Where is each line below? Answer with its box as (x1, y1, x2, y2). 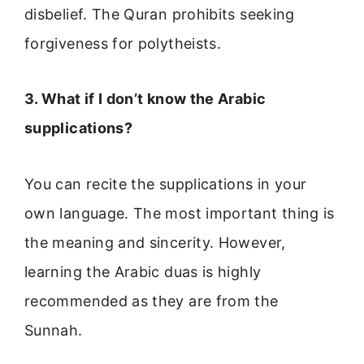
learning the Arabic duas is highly (24, 262, 262, 280)
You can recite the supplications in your (24, 175, 307, 193)
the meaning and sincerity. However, (24, 233, 286, 251)
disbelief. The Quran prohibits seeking (24, 5, 295, 23)
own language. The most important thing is (24, 204, 335, 222)
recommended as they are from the (24, 292, 279, 310)
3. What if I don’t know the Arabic (24, 90, 266, 108)
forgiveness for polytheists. (24, 34, 222, 52)
